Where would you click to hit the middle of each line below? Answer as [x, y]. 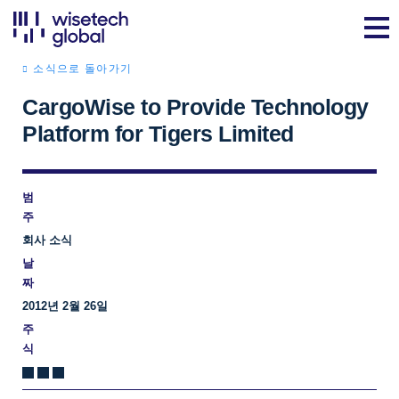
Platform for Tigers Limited [158, 134]
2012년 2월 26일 [65, 306]
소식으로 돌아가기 [83, 69]
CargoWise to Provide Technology [195, 107]
